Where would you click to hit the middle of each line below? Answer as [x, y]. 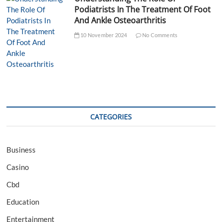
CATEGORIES [111, 117]
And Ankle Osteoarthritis [120, 21]
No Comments [159, 35]
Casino [18, 167]
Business [21, 150]
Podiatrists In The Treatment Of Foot [142, 10]
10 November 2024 [103, 35]
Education [23, 202]
